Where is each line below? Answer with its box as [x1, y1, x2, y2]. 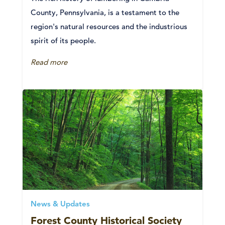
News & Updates [31, 200, 90, 208]
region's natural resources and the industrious [31, 21, 187, 31]
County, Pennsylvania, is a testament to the [31, 7, 179, 17]
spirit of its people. [31, 35, 96, 45]
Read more [31, 57, 67, 67]
